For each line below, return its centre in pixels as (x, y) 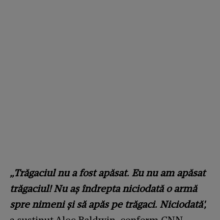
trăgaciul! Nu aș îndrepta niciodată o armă (103, 189)
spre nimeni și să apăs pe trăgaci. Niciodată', (108, 205)
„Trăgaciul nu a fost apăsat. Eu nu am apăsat (108, 173)
